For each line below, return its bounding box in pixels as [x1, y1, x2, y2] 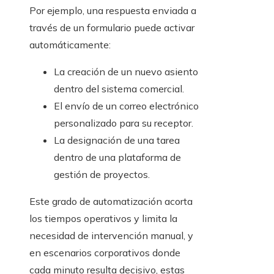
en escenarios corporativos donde [29, 246, 180, 259]
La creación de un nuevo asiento [54, 65, 198, 78]
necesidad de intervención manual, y [29, 229, 193, 242]
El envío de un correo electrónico [54, 100, 199, 113]
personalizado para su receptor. [54, 117, 193, 130]
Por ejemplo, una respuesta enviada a [29, 4, 196, 17]
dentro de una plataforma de [54, 151, 181, 164]
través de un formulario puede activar [29, 21, 194, 34]
